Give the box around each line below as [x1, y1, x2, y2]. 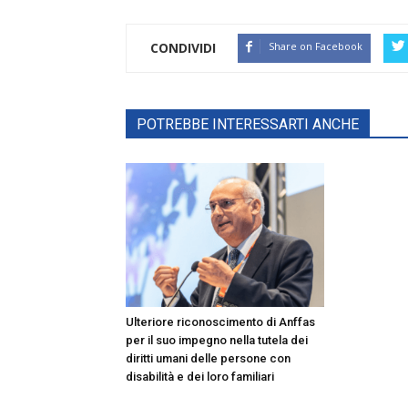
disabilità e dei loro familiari [126, 370, 274, 384]
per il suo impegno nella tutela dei [126, 333, 308, 348]
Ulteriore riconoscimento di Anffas [126, 315, 315, 330]
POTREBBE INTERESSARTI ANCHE [137, 116, 359, 134]
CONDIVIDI [150, 39, 216, 57]
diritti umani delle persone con [126, 352, 291, 366]
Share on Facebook [269, 39, 362, 54]
